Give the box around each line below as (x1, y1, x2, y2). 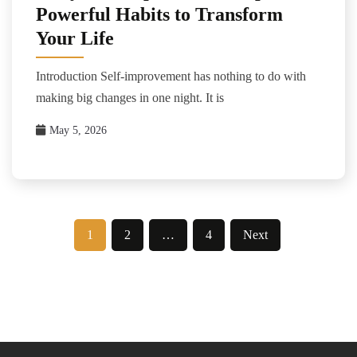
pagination (11, 250, 98, 272)
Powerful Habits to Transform (36, 3, 283, 25)
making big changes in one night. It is (36, 90, 224, 104)
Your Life (36, 27, 114, 49)
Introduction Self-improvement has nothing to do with (36, 69, 306, 83)
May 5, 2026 (49, 124, 107, 136)
